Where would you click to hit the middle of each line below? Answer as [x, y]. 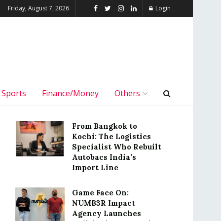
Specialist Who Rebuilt [117, 147]
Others [127, 93]
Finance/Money [70, 93]
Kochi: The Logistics [111, 136]
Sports [14, 93]
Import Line [95, 167]
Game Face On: [100, 193]
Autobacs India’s [104, 157]
